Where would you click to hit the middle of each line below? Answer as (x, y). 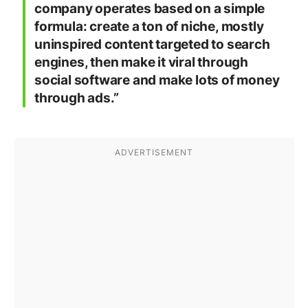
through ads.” (77, 98)
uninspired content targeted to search (152, 45)
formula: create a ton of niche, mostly (149, 27)
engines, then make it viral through (141, 63)
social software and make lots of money (157, 80)
